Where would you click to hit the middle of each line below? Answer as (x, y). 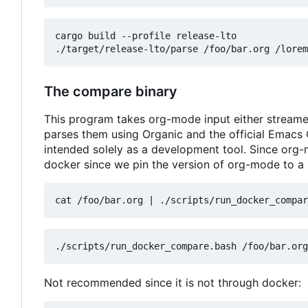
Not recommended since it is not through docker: (173, 283)
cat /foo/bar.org (102, 200)
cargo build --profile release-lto (146, 36)
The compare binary (111, 92)
